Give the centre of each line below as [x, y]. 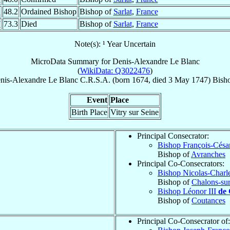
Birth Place [89, 112]
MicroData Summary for [71, 61]
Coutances [208, 200]
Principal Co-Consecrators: [181, 163]
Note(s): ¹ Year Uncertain [115, 44]
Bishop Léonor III [188, 191]
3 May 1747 [188, 80]
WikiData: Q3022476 [115, 70]
